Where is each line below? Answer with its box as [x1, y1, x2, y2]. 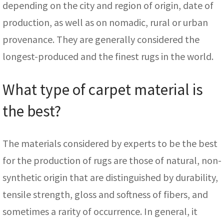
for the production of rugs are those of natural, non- [2, 154, 221, 167]
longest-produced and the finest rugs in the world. [2, 50, 213, 63]
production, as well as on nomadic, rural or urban [2, 16, 208, 29]
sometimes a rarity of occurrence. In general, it [2, 205, 197, 218]
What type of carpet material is [2, 79, 203, 100]
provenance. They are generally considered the [2, 33, 199, 46]
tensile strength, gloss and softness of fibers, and [2, 188, 208, 201]
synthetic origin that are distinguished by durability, [2, 171, 218, 184]
